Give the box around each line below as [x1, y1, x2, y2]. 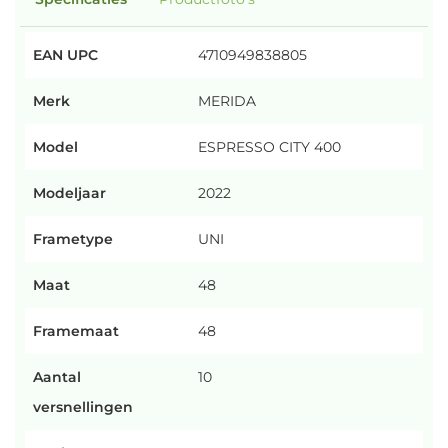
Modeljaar [33, 184, 106, 202]
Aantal [33, 368, 81, 386]
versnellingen [33, 398, 133, 416]
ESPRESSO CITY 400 [198, 138, 341, 156]
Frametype [33, 230, 113, 248]
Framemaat [33, 322, 119, 340]
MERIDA [198, 92, 256, 110]
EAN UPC [33, 46, 98, 64]
